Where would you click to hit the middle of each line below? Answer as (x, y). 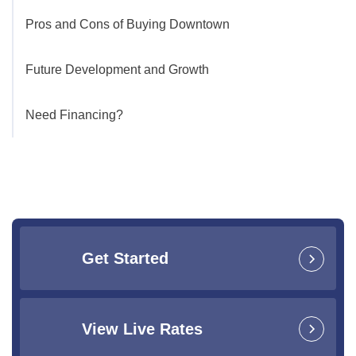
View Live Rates (142, 329)
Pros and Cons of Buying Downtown (128, 25)
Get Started (125, 258)
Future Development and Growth (117, 70)
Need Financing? (74, 115)
